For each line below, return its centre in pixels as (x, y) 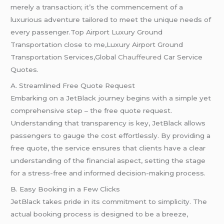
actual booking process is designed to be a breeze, (99, 214)
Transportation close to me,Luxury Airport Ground (97, 45)
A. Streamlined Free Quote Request (73, 85)
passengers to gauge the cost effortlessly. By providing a (111, 135)
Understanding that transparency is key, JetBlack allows (108, 123)
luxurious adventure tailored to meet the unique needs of (111, 20)
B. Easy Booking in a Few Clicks (65, 189)
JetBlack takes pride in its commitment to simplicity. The (109, 201)
